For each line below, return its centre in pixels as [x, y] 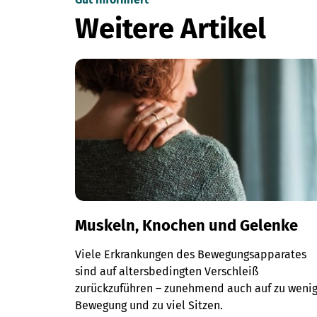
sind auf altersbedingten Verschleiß [167, 272]
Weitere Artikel [171, 29]
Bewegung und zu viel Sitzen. [149, 306]
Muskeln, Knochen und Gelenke [187, 226]
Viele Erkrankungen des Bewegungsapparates [191, 255]
